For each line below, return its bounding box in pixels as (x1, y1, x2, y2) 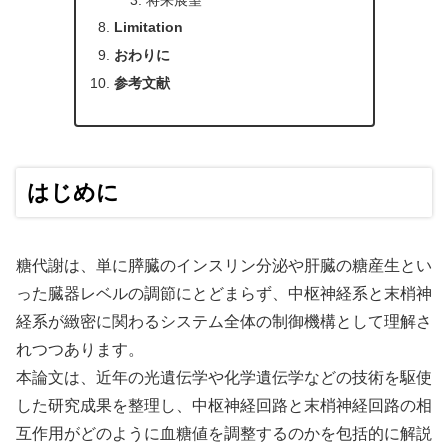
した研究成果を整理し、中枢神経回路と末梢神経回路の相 (16, 397, 432, 415)
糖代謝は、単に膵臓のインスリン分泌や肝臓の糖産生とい (16, 257, 432, 275)
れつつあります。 (16, 341, 144, 359)
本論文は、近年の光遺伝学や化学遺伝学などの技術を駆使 (16, 369, 432, 387)
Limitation (114, 19, 184, 36)
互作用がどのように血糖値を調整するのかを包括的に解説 (16, 425, 432, 443)
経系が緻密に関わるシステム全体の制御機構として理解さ (16, 313, 432, 331)
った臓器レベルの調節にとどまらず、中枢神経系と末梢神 (16, 285, 432, 303)
